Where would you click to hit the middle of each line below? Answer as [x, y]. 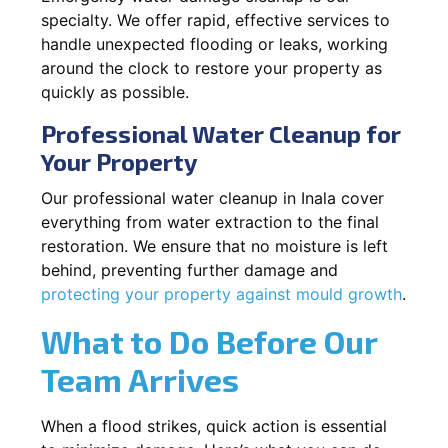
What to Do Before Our [209, 340]
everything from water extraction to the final [210, 221]
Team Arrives [140, 378]
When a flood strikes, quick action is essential [214, 425]
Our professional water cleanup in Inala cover [212, 197]
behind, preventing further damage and [189, 269]
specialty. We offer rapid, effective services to [215, 19]
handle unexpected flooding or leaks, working [214, 43]
